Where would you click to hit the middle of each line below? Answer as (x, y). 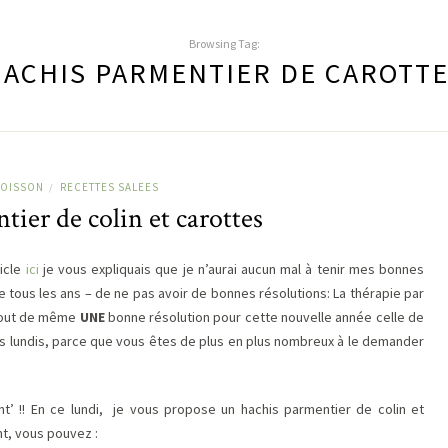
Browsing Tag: (224, 43)
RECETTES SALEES (109, 186)
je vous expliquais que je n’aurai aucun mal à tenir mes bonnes (231, 268)
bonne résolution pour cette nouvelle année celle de (264, 316)
